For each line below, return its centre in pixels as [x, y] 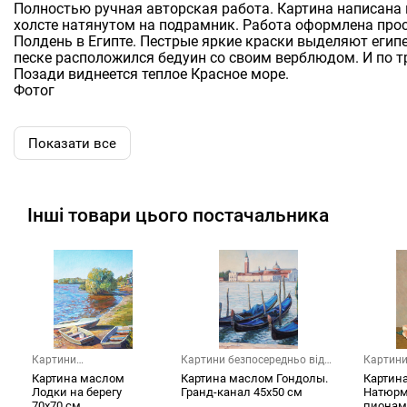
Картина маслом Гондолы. [254, 379]
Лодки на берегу [77, 392]
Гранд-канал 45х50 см [242, 392]
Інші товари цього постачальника [178, 216]
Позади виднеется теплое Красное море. [151, 74]
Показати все [72, 143]
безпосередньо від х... [88, 372]
